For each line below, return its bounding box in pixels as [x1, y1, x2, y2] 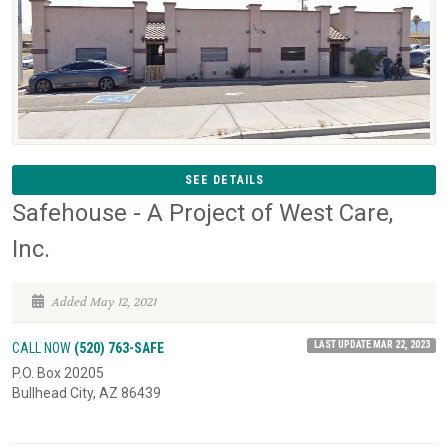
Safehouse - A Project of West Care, [12, 198, 393, 227]
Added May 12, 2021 [49, 293, 157, 310]
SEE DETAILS [184, 172, 264, 187]
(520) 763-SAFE [74, 339, 164, 356]
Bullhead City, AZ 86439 [12, 384, 161, 401]
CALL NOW [12, 339, 74, 356]
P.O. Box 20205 [12, 364, 104, 381]
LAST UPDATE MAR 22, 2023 [313, 337, 430, 351]
